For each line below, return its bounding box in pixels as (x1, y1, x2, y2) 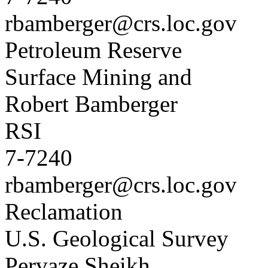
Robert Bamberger (5, 91, 178, 117)
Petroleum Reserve (5, 37, 182, 63)
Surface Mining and (5, 64, 192, 90)
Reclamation (5, 199, 123, 224)
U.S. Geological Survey (5, 226, 229, 251)
